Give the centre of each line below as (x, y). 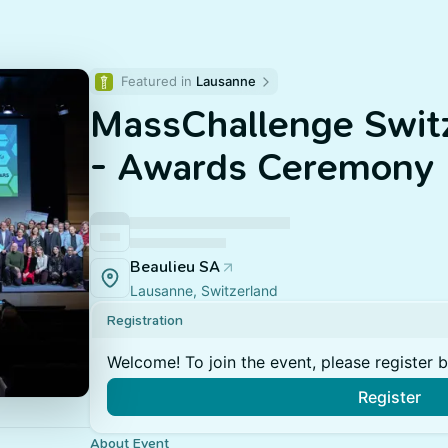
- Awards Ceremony (262, 167)
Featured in (158, 81)
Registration (145, 320)
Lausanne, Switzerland (204, 290)
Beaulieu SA (175, 266)
